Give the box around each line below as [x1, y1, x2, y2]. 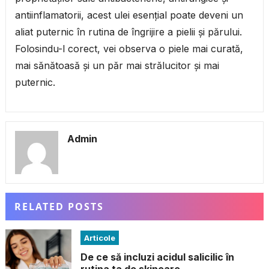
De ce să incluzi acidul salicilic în [80, 251, 234, 264]
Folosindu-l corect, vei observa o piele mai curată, [14, 43, 243, 55]
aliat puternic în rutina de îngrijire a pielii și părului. [14, 26, 242, 38]
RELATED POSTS [14, 200, 104, 214]
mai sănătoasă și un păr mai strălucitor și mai [14, 59, 219, 72]
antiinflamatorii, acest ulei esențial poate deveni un [14, 9, 243, 22]
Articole [83, 233, 115, 243]
